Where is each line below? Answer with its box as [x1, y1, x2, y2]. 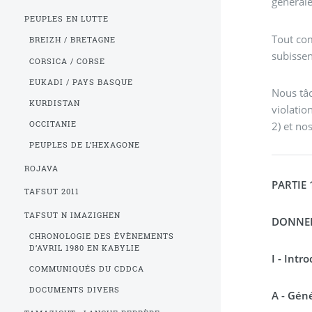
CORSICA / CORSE [29, 56, 105, 66]
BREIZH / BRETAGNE [29, 35, 116, 45]
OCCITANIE [29, 119, 77, 130]
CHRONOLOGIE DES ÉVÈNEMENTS [29, 231, 174, 241]
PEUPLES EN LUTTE [24, 14, 109, 24]
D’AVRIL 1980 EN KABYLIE [29, 242, 140, 253]
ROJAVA [24, 163, 59, 173]
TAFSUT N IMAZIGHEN [24, 210, 121, 220]
